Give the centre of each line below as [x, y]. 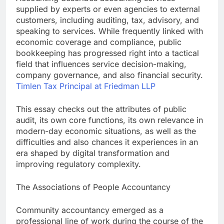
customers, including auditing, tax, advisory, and [107, 20]
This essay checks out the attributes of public [101, 109]
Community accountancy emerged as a [90, 210]
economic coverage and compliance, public [99, 42]
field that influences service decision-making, [101, 64]
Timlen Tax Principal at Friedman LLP [86, 86]
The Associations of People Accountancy [93, 187]
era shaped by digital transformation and [93, 153]
